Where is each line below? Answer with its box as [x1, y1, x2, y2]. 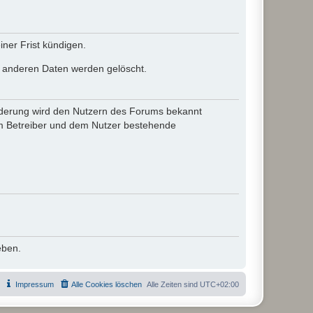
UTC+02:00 [200, 280, 239, 289]
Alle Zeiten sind [147, 280, 200, 289]
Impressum [15, 280, 54, 289]
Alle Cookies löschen [71, 280, 142, 289]
